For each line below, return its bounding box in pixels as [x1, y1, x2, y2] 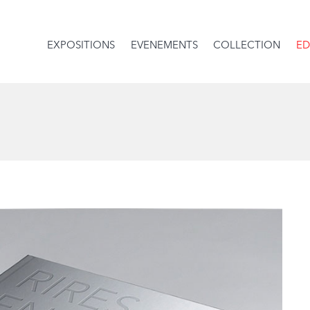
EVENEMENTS [130, 41, 198, 52]
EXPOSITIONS [47, 41, 116, 52]
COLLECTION [213, 41, 281, 52]
